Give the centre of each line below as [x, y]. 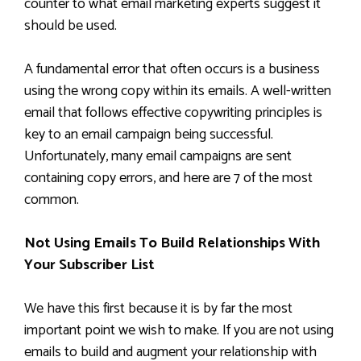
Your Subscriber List [89, 265]
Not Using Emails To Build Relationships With [172, 243]
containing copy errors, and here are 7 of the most [168, 178]
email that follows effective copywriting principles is [173, 113]
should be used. [71, 26]
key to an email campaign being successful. [149, 135]
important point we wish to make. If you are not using [179, 330]
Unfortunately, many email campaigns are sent [158, 156]
